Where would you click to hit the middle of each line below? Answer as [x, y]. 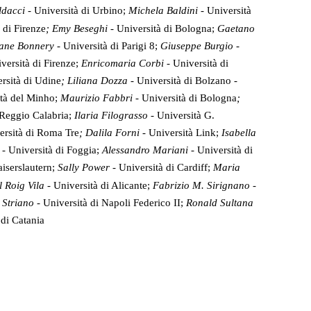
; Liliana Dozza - [99, 81]
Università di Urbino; [81, 11]
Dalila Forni [114, 133]
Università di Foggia [52, 150]
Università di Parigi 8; [112, 46]
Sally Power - [88, 168]
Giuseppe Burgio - [200, 46]
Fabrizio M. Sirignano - [204, 186]
